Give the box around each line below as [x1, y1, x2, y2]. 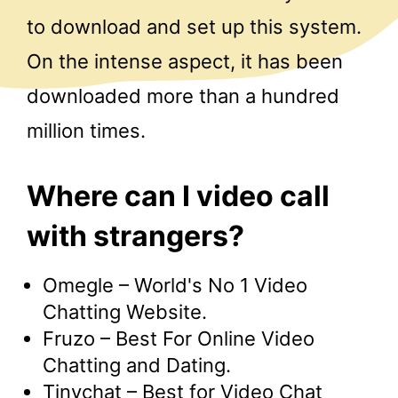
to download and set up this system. [27, 15, 362, 39]
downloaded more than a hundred [27, 84, 339, 108]
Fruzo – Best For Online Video [43, 327, 314, 351]
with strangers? [27, 218, 244, 253]
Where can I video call [27, 178, 330, 213]
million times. [27, 119, 146, 143]
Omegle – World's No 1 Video [43, 274, 307, 298]
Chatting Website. [43, 300, 207, 324]
